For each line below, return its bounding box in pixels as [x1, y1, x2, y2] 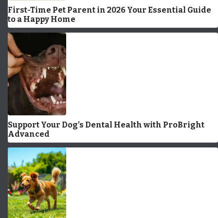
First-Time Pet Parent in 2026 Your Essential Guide [8, 5, 212, 15]
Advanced [8, 129, 50, 139]
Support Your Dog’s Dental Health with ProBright [8, 120, 204, 129]
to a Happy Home [8, 15, 75, 24]
